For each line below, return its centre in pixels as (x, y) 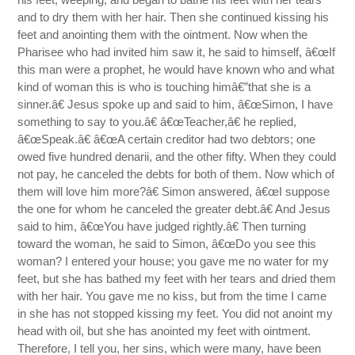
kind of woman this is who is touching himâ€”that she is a (164, 87)
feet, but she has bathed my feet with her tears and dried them (177, 279)
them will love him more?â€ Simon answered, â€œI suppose (174, 192)
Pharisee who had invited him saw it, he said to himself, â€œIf (177, 52)
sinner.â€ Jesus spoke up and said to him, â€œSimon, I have (176, 105)
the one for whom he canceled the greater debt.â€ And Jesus (174, 209)
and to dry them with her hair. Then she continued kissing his (174, 17)
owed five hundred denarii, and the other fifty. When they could (177, 157)
